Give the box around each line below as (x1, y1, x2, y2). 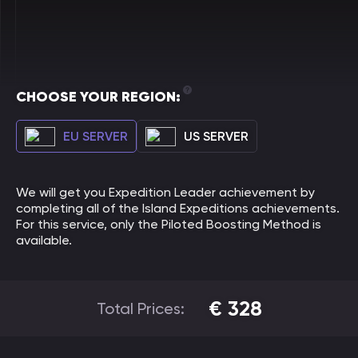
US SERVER (184, 128, 249, 144)
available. (16, 233, 72, 248)
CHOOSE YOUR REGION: (16, 88, 181, 105)
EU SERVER (63, 128, 128, 144)
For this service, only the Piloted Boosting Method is (16, 217, 321, 232)
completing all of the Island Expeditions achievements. (16, 201, 340, 216)
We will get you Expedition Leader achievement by (16, 185, 315, 200)
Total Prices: (96, 299, 185, 318)
